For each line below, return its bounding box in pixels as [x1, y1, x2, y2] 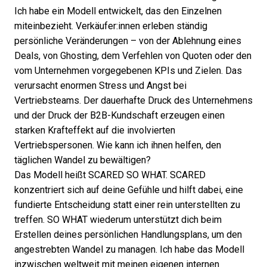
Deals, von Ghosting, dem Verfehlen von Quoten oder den [14, 51, 252, 61]
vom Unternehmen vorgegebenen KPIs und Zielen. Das [14, 66, 242, 76]
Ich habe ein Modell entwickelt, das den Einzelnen [14, 6, 222, 16]
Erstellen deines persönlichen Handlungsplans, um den [14, 229, 242, 240]
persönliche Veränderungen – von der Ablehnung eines [14, 36, 241, 46]
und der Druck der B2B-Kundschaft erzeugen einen [14, 110, 225, 120]
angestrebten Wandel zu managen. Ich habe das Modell [14, 244, 244, 254]
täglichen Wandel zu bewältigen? [14, 155, 151, 165]
